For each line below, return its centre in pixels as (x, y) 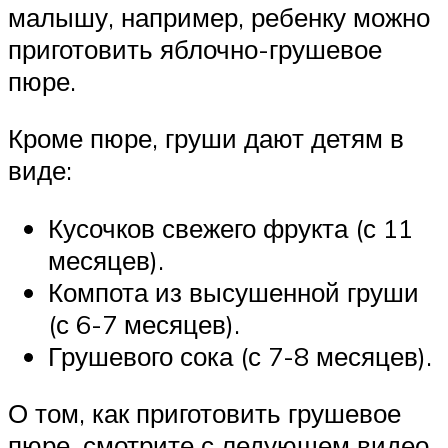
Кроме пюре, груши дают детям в (206, 138)
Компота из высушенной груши (233, 291)
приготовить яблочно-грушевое (195, 48)
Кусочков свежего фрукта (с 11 (230, 227)
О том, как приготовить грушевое (204, 413)
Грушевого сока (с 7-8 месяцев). (240, 355)
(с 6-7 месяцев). (144, 323)
